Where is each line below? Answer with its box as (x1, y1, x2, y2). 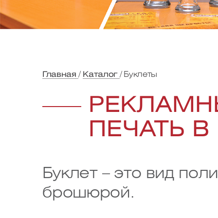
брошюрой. (42, 186, 135, 200)
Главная (42, 71, 79, 78)
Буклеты (124, 71, 158, 78)
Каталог (83, 71, 120, 78)
